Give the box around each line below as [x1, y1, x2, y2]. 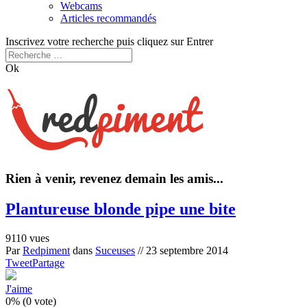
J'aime [5, 282, 32, 295]
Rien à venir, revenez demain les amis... [5, 171, 223, 186]
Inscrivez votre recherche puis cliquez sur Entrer [5, 36, 213, 47]
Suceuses [95, 244, 135, 256]
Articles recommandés [60, 12, 156, 24]
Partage [32, 256, 64, 269]
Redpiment [23, 244, 70, 256]
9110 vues [5, 232, 49, 244]
